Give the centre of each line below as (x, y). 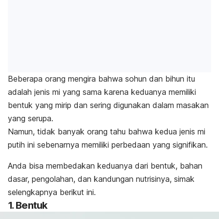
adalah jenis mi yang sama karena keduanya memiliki (102, 92)
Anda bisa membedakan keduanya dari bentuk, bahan (105, 166)
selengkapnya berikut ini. (52, 192)
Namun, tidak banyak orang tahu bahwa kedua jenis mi (107, 132)
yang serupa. (31, 119)
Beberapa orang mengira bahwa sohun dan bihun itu (101, 79)
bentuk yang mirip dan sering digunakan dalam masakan (108, 105)
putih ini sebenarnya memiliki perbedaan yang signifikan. (108, 145)
